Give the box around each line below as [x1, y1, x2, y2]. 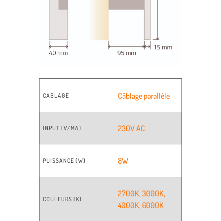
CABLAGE [42, 92, 69, 100]
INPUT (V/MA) [42, 124, 81, 132]
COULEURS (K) [42, 195, 82, 203]
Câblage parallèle [118, 91, 170, 101]
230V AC [118, 123, 146, 134]
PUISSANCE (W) [42, 157, 86, 165]
